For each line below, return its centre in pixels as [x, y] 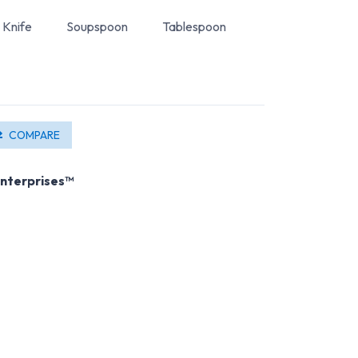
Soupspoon [97, 26]
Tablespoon [194, 26]
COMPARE [34, 135]
